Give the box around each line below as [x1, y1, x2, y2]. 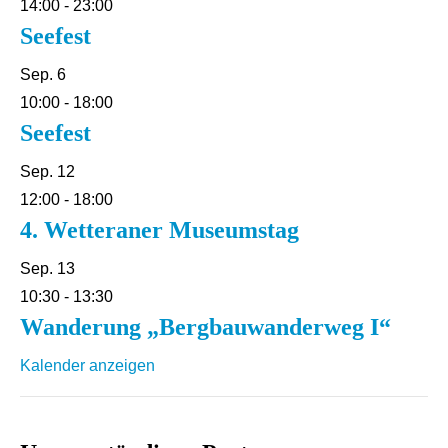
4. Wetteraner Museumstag [20, 217, 299, 243]
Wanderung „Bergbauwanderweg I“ [20, 314, 391, 340]
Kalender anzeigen [20, 357, 155, 374]
